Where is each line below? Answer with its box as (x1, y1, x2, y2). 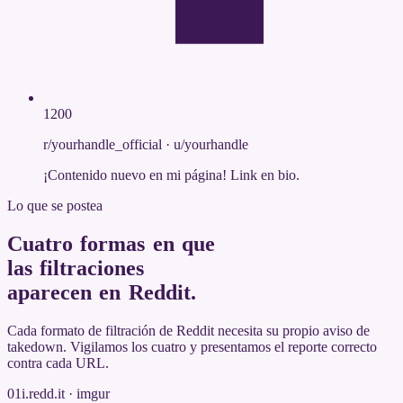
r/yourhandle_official (43, 137, 162, 153)
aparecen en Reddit (7, 281, 191, 305)
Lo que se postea (7, 198, 103, 214)
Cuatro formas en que (7, 232, 216, 256)
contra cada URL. (7, 354, 109, 371)
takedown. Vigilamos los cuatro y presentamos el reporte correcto (7, 338, 377, 354)
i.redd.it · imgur (22, 385, 110, 401)
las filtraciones (7, 256, 145, 281)
